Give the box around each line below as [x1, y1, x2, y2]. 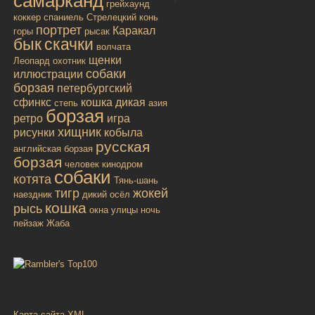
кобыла [104, 126, 143, 139]
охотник [53, 55, 86, 66]
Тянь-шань [114, 174, 158, 186]
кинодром [102, 158, 143, 169]
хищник [58, 124, 101, 139]
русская [96, 138, 150, 155]
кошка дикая [81, 96, 146, 108]
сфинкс [13, 96, 51, 108]
